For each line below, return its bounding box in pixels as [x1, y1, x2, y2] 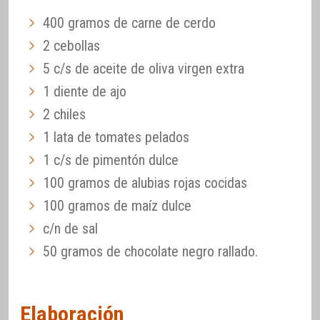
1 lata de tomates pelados [43, 128, 189, 146]
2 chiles [43, 105, 86, 123]
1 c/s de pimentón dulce [43, 151, 179, 169]
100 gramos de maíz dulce [43, 196, 191, 214]
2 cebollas [43, 36, 100, 54]
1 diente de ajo [43, 82, 126, 100]
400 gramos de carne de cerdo [43, 14, 216, 31]
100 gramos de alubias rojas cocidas [43, 174, 247, 191]
